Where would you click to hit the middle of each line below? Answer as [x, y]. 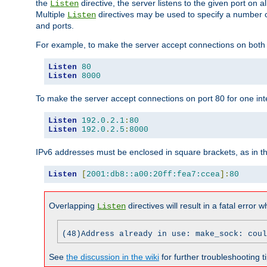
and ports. [55, 25]
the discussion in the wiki [113, 257]
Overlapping [73, 205]
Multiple [52, 14]
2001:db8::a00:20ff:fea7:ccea [153, 174]
